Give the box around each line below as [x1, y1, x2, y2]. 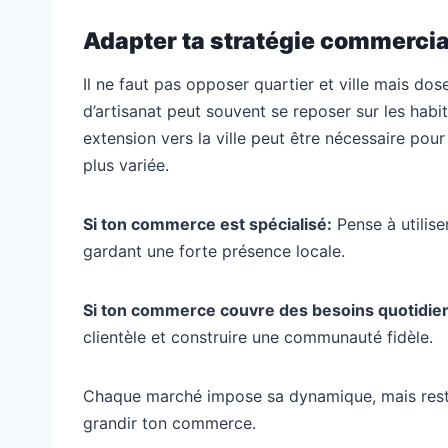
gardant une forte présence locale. [83, 240, 345, 261]
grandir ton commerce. [83, 412, 256, 433]
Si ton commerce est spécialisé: [83, 213, 332, 234]
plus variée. [83, 154, 169, 175]
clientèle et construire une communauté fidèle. [83, 326, 433, 347]
